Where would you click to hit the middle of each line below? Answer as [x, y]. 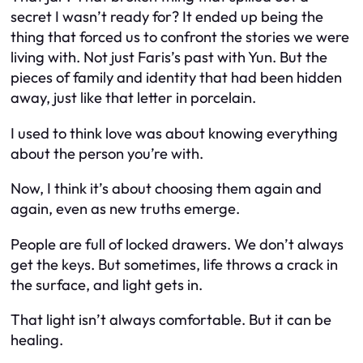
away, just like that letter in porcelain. [133, 98]
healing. [37, 340]
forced [101, 37]
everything [302, 133]
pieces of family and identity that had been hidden [176, 78]
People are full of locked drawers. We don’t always [177, 244]
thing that [45, 37]
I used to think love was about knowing [139, 133]
